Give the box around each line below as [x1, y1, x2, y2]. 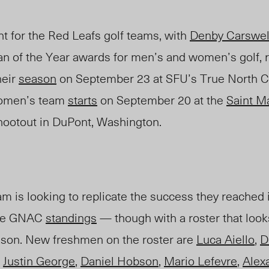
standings [46, 208, 97, 227]
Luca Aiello [196, 230, 255, 249]
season [19, 69, 56, 88]
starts [68, 91, 97, 109]
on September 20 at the [97, 91, 226, 109]
